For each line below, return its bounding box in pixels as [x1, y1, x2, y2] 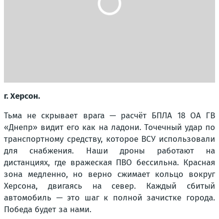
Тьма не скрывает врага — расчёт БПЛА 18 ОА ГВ [4, 110, 215, 121]
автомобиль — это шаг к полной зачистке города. [4, 193, 215, 203]
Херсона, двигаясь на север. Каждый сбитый [4, 181, 215, 191]
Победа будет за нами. [4, 204, 91, 215]
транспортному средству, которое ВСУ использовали [4, 134, 215, 144]
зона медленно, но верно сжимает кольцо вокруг [4, 169, 215, 179]
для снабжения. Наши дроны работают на [4, 146, 215, 156]
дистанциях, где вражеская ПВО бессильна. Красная [4, 157, 215, 168]
